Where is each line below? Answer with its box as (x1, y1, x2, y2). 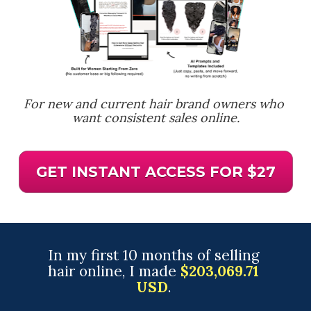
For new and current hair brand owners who (24, 96, 284, 112)
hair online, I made (48, 262, 180, 281)
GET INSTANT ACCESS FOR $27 (35, 163, 276, 181)
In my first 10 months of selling (48, 246, 259, 265)
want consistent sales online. (72, 110, 239, 126)
